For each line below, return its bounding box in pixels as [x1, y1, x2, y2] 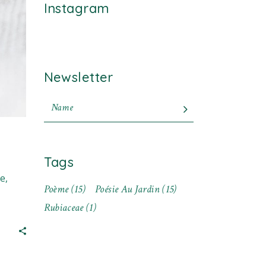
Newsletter [43, 68, 113, 85]
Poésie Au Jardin [95, 182, 160, 196]
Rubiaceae [43, 200, 84, 214]
